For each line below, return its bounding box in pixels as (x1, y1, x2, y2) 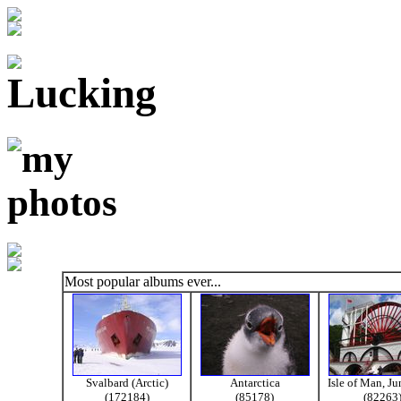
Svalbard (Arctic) (85, 375, 168, 389)
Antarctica (229, 375, 280, 389)
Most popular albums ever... (64, 273, 221, 289)
